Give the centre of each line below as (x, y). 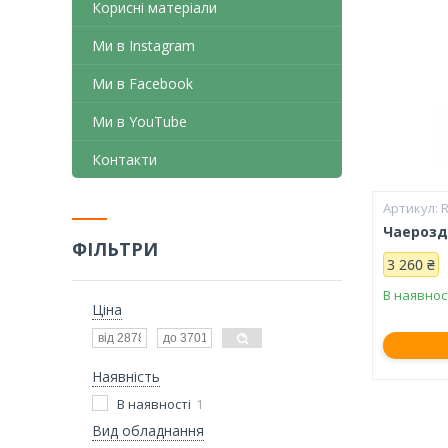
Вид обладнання (148, 430)
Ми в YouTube (139, 121)
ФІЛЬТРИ (115, 248)
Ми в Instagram (143, 45)
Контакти (124, 159)
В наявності (154, 403)
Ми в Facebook (142, 83)
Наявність (126, 376)
